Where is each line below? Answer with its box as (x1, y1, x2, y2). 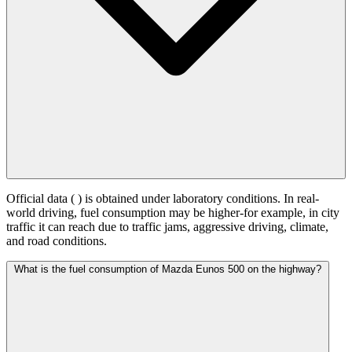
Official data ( (6, 192, 78, 206)
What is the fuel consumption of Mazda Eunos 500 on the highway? (14, 263, 321, 276)
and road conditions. (6, 234, 107, 248)
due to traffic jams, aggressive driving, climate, (98, 220, 328, 234)
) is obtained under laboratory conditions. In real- (78, 192, 319, 206)
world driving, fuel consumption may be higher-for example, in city (6, 206, 339, 220)
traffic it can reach (6, 220, 98, 234)
